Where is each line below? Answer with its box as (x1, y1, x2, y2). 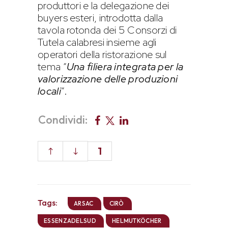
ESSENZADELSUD (44, 216, 96, 224)
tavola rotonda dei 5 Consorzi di (38, 23, 177, 37)
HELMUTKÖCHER (111, 216, 162, 224)
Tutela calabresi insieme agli (38, 36, 157, 49)
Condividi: (38, 112, 88, 127)
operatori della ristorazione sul (38, 48, 167, 62)
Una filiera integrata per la (66, 60, 184, 74)
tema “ (38, 60, 67, 74)
